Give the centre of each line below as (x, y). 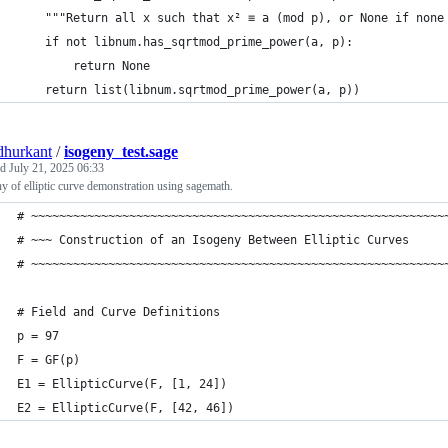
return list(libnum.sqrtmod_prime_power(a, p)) (188, 90)
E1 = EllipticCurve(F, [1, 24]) (125, 384)
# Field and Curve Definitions (118, 312)
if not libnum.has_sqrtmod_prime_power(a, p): (185, 42)
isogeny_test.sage (121, 151)
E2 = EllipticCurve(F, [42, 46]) (125, 408)
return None (83, 66)
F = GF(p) (48, 360)
